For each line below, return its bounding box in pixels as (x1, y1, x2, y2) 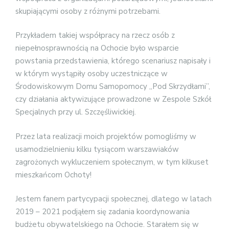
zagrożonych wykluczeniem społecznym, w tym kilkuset (15, 156, 209, 167)
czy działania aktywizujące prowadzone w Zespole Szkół (15, 94, 211, 105)
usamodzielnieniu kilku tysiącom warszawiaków (15, 144, 179, 154)
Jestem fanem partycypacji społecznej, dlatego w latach (15, 194, 212, 204)
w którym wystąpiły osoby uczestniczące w (15, 68, 168, 79)
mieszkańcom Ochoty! (15, 169, 91, 180)
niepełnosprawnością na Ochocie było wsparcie (15, 43, 179, 54)
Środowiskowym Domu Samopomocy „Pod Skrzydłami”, (15, 81, 210, 92)
